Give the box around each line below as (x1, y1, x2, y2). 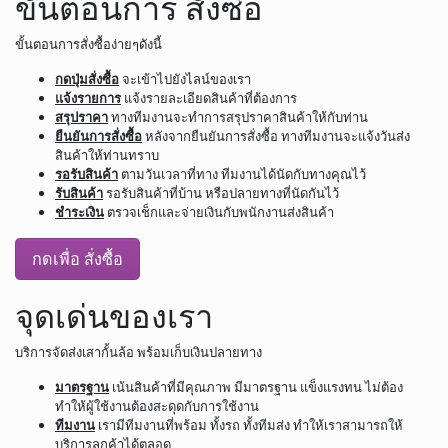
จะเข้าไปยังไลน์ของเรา (119, 69, 251, 88)
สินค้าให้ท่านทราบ (55, 145, 159, 164)
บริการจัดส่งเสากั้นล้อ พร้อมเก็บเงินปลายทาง (15, 342, 262, 361)
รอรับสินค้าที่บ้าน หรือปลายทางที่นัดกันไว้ (103, 183, 339, 202)
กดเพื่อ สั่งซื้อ (32, 247, 123, 270)
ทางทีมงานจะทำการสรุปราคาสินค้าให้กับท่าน (108, 107, 368, 126)
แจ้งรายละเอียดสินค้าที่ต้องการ (121, 88, 297, 107)
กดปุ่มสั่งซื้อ (55, 69, 119, 88)
